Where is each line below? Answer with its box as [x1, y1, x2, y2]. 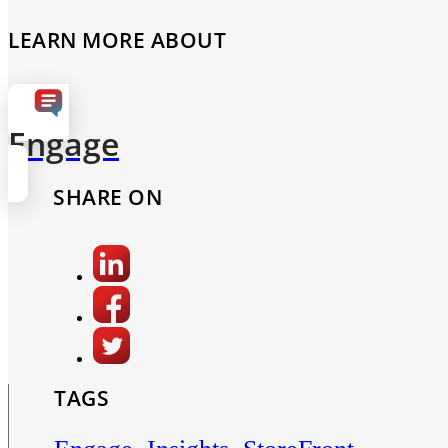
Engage [8, 122, 119, 166]
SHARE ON [53, 183, 163, 212]
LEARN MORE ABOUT [8, 26, 226, 55]
